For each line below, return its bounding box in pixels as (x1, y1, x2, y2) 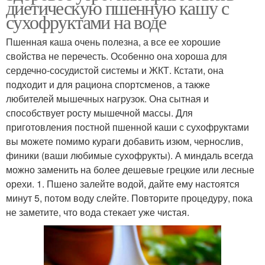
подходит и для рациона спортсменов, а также (6, 77, 210, 91)
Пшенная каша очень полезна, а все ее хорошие (6, 34, 221, 49)
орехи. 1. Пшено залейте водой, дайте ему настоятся (6, 176, 240, 190)
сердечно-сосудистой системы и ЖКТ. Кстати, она (6, 63, 224, 77)
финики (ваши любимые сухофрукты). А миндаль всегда (6, 148, 253, 162)
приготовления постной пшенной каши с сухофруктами (6, 119, 249, 134)
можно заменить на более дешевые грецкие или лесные (6, 162, 254, 176)
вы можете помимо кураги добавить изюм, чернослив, (6, 134, 243, 148)
